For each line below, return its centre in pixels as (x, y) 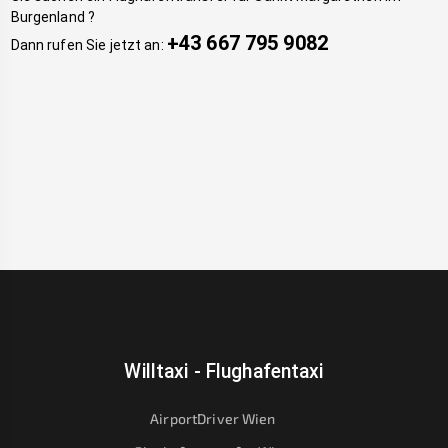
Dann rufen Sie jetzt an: (87, 45)
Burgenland (47, 17)
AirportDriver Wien (213, 419)
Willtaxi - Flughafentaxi (224, 372)
